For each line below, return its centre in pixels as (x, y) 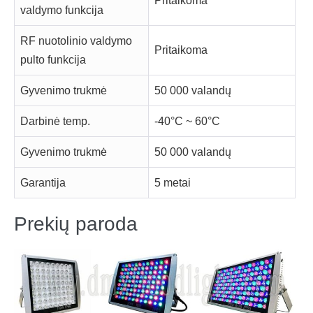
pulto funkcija (53, 60)
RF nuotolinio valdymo (76, 41)
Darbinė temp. (55, 122)
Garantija (43, 183)
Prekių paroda (76, 224)
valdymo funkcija (62, 10)
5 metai (173, 183)
